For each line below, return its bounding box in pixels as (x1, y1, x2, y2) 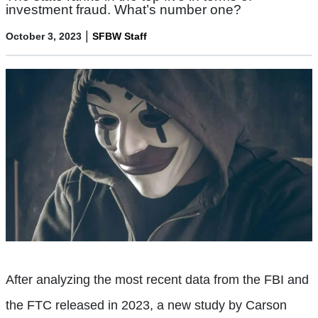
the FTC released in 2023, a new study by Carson (6, 297, 287, 312)
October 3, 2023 (6, 30, 82, 42)
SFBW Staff (92, 30, 147, 42)
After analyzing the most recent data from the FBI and (6, 272, 309, 287)
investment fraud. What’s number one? (6, 1, 245, 17)
